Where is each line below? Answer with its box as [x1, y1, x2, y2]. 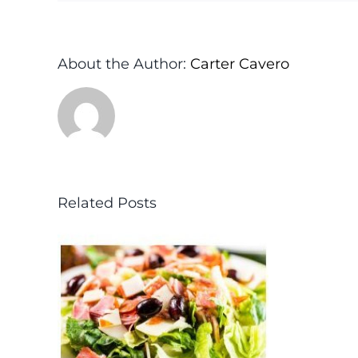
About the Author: [58, 54, 190, 73]
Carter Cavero [190, 54, 289, 73]
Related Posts [58, 193, 157, 212]
